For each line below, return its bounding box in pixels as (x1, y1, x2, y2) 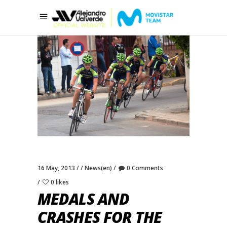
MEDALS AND (37, 188, 130, 209)
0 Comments (127, 163, 163, 172)
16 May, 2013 (37, 163, 75, 172)
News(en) (85, 163, 112, 172)
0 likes (51, 177, 69, 186)
